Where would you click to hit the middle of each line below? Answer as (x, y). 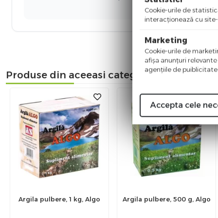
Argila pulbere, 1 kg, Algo (59, 199)
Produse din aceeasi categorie (81, 75)
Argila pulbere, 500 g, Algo (166, 199)
